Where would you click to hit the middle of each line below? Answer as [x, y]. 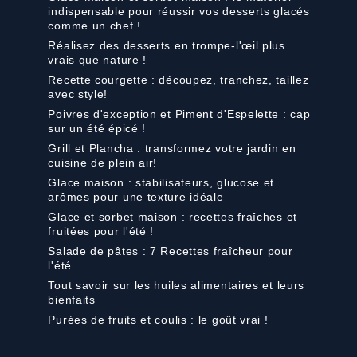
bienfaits [72, 299]
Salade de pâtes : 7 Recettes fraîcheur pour [171, 251]
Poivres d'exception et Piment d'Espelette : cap [179, 114]
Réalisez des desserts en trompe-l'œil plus [167, 45]
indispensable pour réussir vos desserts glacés [179, 11]
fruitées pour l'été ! [101, 231]
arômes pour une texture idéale [136, 196]
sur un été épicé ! [97, 128]
